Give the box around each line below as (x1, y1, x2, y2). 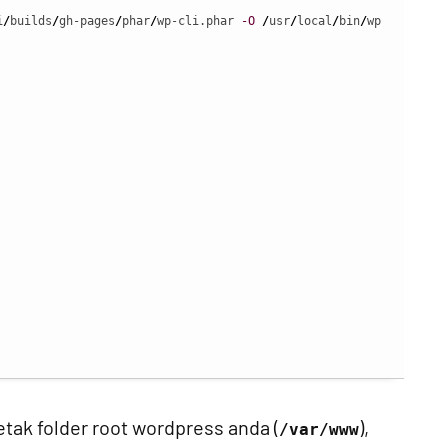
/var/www (279, 420, 359, 439)
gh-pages (59, 14, 115, 28)
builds (10, 14, 52, 28)
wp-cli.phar (157, 14, 241, 28)
